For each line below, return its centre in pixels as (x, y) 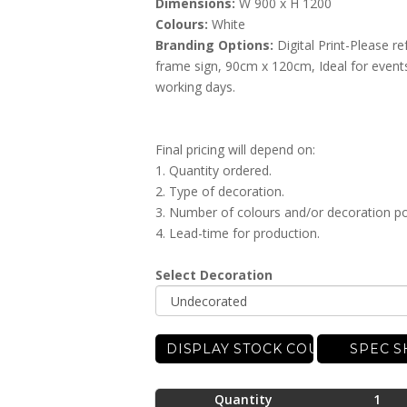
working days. (195, 87)
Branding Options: (214, 45)
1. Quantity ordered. (213, 171)
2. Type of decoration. (220, 192)
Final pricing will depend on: (235, 150)
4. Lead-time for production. (238, 233)
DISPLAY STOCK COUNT (253, 349)
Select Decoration (214, 275)
